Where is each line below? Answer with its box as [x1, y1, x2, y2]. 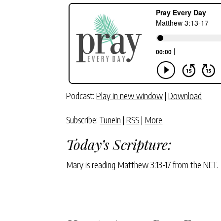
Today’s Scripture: [66, 135, 172, 153]
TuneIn [100, 113, 121, 125]
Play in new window [96, 89, 163, 101]
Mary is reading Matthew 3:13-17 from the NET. [66, 158, 219, 170]
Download [168, 89, 202, 101]
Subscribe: [66, 113, 100, 125]
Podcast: [66, 89, 97, 101]
